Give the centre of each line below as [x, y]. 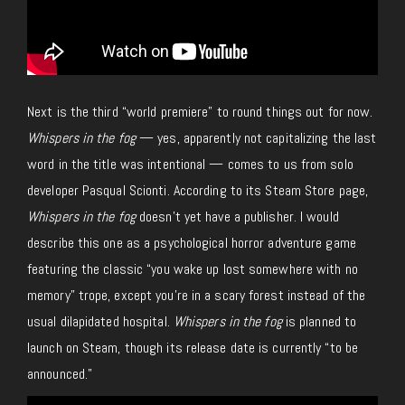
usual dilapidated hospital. [100, 322]
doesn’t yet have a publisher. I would [237, 217]
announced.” [60, 374]
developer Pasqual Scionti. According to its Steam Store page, [198, 191]
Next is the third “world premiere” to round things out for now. [200, 112]
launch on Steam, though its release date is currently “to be [193, 348]
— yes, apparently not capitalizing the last [256, 138]
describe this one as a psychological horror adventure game [192, 243]
